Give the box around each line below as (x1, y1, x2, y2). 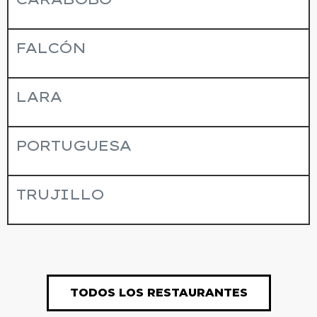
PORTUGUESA (16, 137, 131, 155)
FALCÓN (16, 39, 85, 57)
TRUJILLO (16, 185, 103, 204)
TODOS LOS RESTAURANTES (69, 285, 248, 299)
